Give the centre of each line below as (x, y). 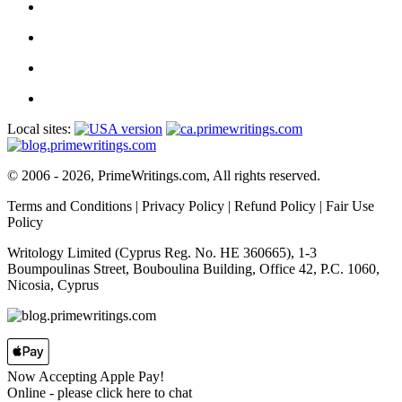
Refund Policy (275, 206)
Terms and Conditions (70, 206)
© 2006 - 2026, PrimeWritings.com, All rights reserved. (164, 176)
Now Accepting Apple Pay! (86, 377)
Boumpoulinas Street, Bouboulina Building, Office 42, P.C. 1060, (193, 269)
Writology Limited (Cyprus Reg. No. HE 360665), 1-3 (162, 253)
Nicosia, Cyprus (53, 285)
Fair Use (350, 206)
